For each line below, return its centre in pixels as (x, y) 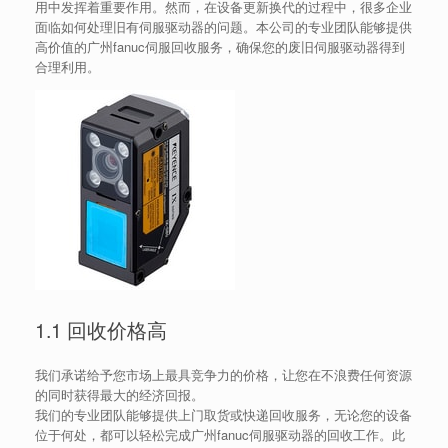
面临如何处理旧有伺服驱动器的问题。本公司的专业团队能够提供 (223, 26)
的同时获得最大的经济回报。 (119, 394)
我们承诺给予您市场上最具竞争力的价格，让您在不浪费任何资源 (223, 374)
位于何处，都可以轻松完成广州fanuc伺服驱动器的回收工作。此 (220, 434)
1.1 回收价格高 (101, 329)
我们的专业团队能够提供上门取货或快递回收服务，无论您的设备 (223, 414)
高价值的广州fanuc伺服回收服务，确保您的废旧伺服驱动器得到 (220, 46)
